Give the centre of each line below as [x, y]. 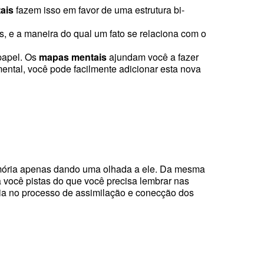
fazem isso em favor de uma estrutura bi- [99, 10]
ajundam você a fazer [153, 57]
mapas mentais [73, 57]
